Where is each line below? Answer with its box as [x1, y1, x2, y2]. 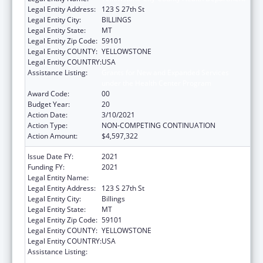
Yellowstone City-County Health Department [102, 172, 245, 183]
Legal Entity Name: [28, 172, 89, 183]
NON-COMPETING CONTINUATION [102, 120, 215, 130]
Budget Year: [28, 99, 70, 109]
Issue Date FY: [28, 151, 73, 161]
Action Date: [28, 109, 68, 120]
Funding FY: [28, 161, 65, 172]
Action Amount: [28, 130, 77, 141]
